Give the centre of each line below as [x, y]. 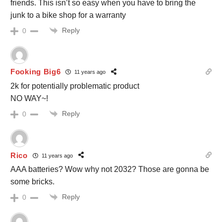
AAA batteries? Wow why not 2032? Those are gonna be [110, 169]
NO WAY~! [29, 98]
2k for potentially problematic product [75, 86]
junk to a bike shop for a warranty [68, 15]
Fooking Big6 [36, 72]
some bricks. [32, 182]
